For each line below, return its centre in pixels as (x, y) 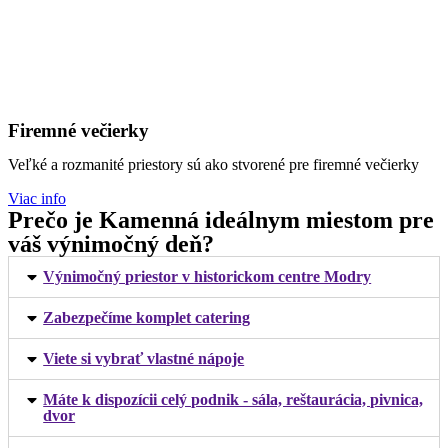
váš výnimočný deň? (111, 244)
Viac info (37, 198)
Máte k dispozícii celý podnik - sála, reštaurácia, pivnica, (233, 399)
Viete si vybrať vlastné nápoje (144, 358)
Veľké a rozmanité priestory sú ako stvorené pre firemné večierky (213, 164)
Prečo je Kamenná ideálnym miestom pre (221, 220)
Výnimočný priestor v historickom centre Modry (207, 276)
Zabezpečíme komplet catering (147, 317)
